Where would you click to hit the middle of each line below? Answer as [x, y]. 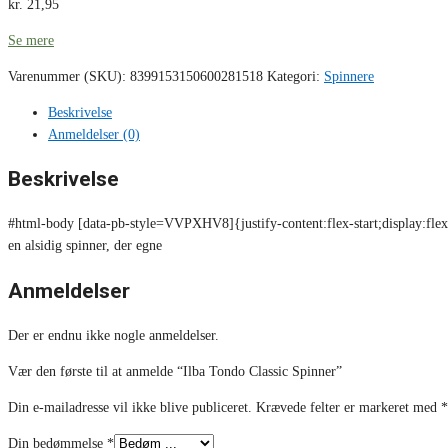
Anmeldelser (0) [94, 134]
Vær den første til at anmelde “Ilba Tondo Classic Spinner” [175, 372]
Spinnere [349, 76]
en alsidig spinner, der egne [85, 246]
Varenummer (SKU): [69, 76]
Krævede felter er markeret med [348, 408]
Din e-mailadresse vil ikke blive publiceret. [130, 408]
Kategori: [295, 76]
